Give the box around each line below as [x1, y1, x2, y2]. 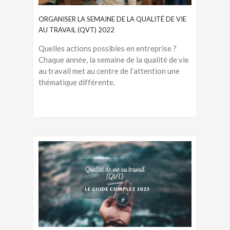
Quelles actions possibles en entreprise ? [39, 43, 177, 53]
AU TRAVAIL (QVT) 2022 [39, 25, 114, 34]
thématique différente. [39, 77, 115, 87]
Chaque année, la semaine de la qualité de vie [39, 54, 189, 64]
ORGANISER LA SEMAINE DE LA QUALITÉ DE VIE [39, 14, 186, 23]
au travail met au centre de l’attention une [39, 66, 180, 75]
